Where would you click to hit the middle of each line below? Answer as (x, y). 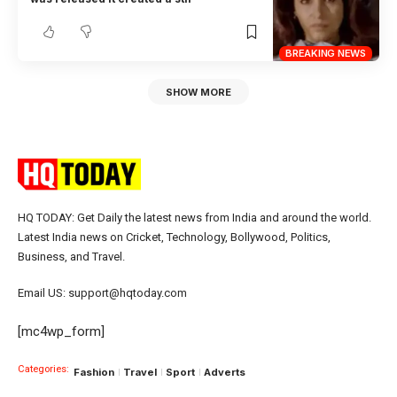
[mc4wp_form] (61, 332)
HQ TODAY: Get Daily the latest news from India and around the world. (195, 217)
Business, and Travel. (71, 256)
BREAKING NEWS (326, 54)
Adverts (225, 373)
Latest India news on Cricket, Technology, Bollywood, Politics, (174, 237)
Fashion (94, 373)
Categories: (43, 370)
